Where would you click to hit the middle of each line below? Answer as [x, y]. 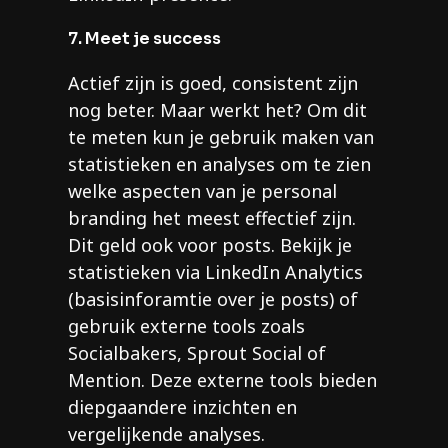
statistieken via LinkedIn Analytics [215, 272]
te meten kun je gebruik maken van [221, 137]
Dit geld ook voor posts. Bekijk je [210, 245]
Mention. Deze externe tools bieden [222, 380]
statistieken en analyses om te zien [219, 164]
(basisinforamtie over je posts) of [213, 299]
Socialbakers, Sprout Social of [197, 353]
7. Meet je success [144, 39]
